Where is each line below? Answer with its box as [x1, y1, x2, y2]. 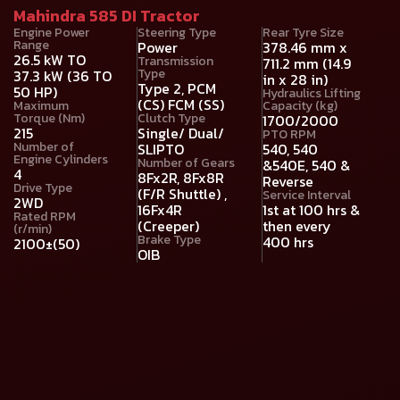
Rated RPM [13, 207, 76, 227]
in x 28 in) [262, 69, 328, 91]
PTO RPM [262, 125, 316, 145]
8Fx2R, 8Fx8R [137, 167, 225, 189]
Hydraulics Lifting [262, 84, 361, 104]
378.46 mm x [262, 37, 347, 59]
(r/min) [13, 220, 52, 239]
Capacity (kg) [262, 96, 337, 116]
